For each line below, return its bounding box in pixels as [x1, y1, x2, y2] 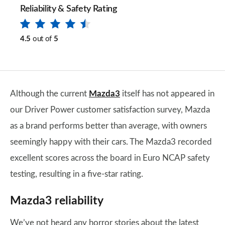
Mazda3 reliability [10, 195, 103, 207]
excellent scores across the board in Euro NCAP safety [10, 154, 210, 162]
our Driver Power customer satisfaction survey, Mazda [10, 105, 210, 114]
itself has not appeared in [120, 89, 214, 98]
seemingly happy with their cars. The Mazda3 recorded [10, 138, 212, 146]
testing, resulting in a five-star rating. [10, 170, 143, 178]
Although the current [10, 89, 89, 98]
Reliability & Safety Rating [20, 5, 117, 14]
